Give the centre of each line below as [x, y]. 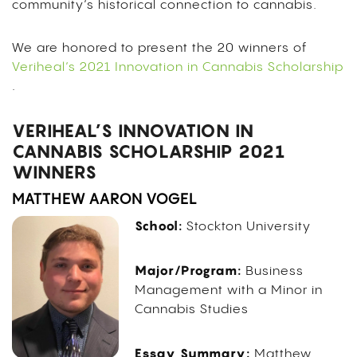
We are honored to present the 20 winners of [159, 49]
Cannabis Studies [191, 310]
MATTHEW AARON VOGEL [106, 200]
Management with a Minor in [228, 291]
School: [158, 226]
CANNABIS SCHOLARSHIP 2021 [149, 152]
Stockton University [246, 227]
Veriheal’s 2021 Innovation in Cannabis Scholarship [178, 68]
